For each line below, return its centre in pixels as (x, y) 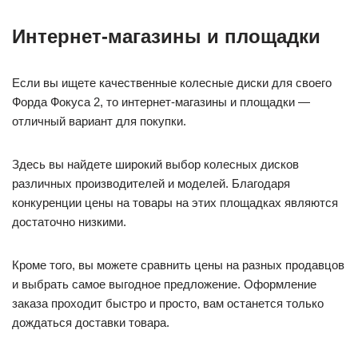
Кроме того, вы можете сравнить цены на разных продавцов (178, 265)
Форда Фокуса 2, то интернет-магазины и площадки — (161, 101)
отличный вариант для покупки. (99, 121)
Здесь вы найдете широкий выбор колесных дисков (155, 164)
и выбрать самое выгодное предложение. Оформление (164, 284)
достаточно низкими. (69, 221)
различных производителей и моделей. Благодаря (151, 183)
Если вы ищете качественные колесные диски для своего (172, 82)
